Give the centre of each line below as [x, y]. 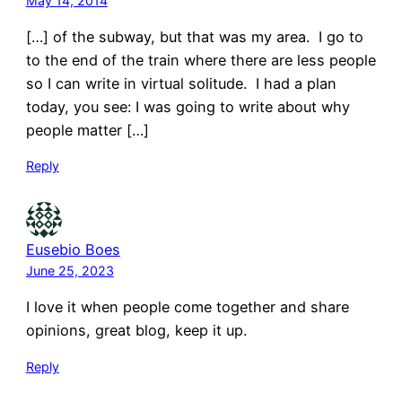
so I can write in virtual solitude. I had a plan [181, 84]
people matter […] [87, 131]
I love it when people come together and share [187, 307]
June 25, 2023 [70, 271]
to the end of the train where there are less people [201, 61]
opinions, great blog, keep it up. [136, 331]
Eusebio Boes [73, 250]
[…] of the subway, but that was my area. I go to [194, 37]
